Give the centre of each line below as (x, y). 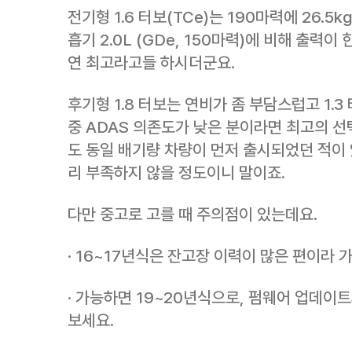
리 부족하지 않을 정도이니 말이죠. (176, 172)
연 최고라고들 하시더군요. (151, 62)
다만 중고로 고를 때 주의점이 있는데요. (192, 214)
